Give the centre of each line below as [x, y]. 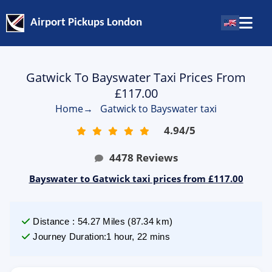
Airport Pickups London [86, 23]
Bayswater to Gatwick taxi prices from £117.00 [136, 178]
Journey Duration [69, 236]
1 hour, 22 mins [138, 236]
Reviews [157, 158]
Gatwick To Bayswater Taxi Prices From [136, 77]
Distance [51, 221]
